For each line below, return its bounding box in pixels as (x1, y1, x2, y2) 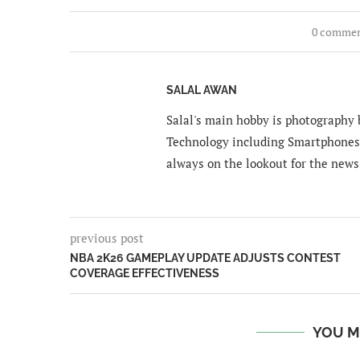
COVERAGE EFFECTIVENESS (70, 267, 219, 280)
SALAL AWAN (166, 84, 237, 97)
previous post (70, 230, 144, 247)
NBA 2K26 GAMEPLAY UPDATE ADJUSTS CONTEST (70, 252, 341, 265)
